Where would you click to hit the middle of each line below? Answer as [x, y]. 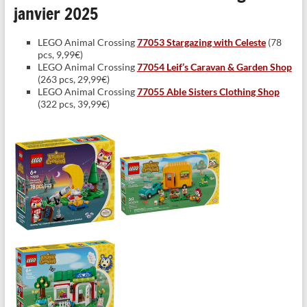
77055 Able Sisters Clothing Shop [208, 92]
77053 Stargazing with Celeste [201, 42]
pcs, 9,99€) [60, 55]
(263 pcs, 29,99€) [73, 79]
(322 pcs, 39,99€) [73, 104]
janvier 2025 [56, 14]
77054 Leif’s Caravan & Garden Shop [214, 67]
